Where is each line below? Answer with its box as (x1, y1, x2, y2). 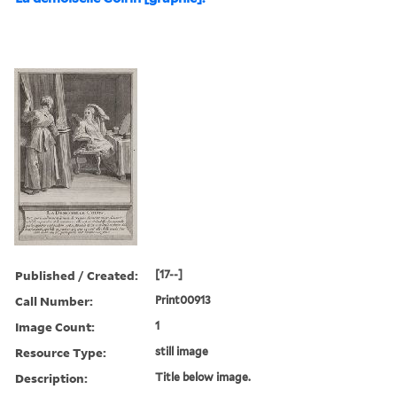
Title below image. (155, 370, 252, 384)
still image (155, 344, 209, 358)
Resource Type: (15, 343, 106, 361)
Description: (15, 369, 88, 386)
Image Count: (15, 317, 95, 335)
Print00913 (155, 292, 212, 307)
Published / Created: (15, 266, 138, 284)
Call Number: (15, 292, 93, 309)
